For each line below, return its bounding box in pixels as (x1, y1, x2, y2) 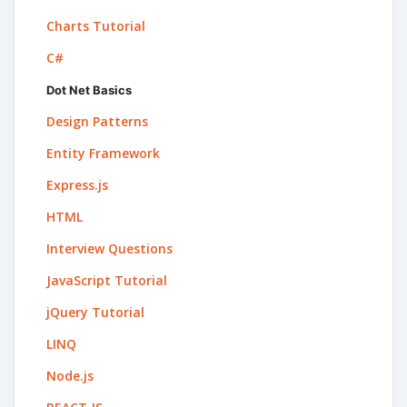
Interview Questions (46, 239, 173, 257)
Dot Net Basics (46, 82, 132, 97)
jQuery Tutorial (46, 303, 144, 321)
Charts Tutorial (46, 16, 145, 35)
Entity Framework (46, 144, 160, 162)
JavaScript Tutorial (46, 271, 167, 289)
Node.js (46, 366, 94, 384)
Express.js (46, 175, 108, 194)
